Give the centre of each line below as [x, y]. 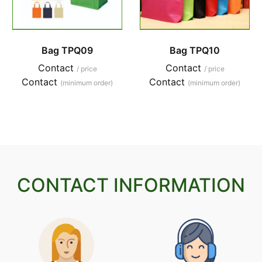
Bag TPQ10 [195, 50]
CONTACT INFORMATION [131, 185]
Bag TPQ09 [67, 50]
